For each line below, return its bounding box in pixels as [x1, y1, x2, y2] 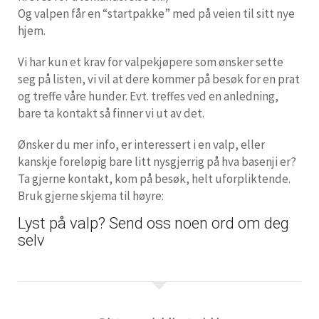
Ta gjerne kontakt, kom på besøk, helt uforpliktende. [18, 170, 291, 187]
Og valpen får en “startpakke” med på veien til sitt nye [18, 5, 295, 21]
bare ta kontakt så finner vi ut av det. [18, 105, 206, 121]
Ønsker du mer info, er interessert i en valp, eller [18, 136, 265, 152]
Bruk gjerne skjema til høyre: [18, 187, 164, 204]
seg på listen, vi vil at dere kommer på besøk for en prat [18, 70, 300, 87]
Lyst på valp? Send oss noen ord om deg [18, 214, 289, 232]
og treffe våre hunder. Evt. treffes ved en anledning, [18, 88, 278, 104]
